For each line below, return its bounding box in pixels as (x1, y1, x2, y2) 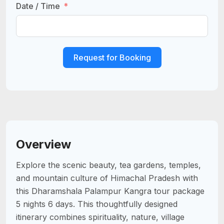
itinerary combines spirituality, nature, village (16, 211, 184, 222)
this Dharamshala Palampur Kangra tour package (16, 185, 204, 196)
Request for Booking (73, 52, 151, 62)
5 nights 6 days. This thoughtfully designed (16, 198, 177, 209)
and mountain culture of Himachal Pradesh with (16, 172, 198, 183)
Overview (16, 136, 71, 151)
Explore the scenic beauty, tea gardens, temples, (16, 159, 201, 170)
